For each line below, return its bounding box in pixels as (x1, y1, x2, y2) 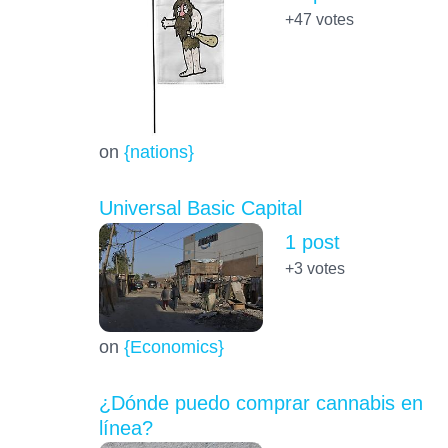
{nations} (123, 141, 194, 163)
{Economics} (123, 335, 224, 357)
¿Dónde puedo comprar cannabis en (98, 391, 423, 414)
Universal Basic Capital (98, 197, 302, 220)
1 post (284, 231, 340, 254)
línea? (98, 416, 153, 439)
